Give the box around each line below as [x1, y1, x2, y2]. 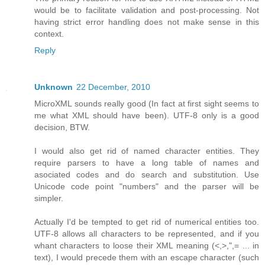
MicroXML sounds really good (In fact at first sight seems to [34, 98, 259, 108]
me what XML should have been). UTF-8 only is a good [34, 110, 259, 120]
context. [34, 28, 64, 38]
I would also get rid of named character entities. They [34, 146, 259, 156]
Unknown [34, 82, 73, 92]
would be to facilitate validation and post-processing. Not [34, 5, 259, 15]
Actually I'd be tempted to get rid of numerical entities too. [34, 216, 259, 227]
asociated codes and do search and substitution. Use [34, 169, 259, 179]
